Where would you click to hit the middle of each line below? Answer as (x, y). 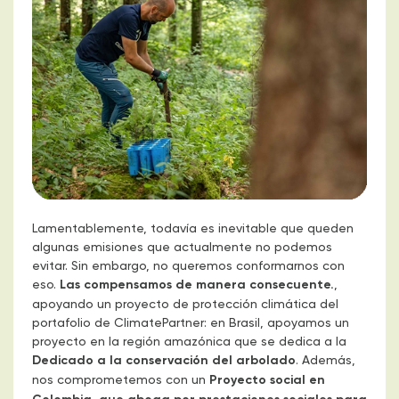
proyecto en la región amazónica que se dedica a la (189, 341)
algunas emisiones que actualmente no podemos (182, 247)
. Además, (326, 360)
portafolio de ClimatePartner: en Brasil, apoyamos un (191, 322)
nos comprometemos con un (121, 379)
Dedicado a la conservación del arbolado (164, 360)
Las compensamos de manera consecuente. (197, 285)
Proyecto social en (267, 380)
